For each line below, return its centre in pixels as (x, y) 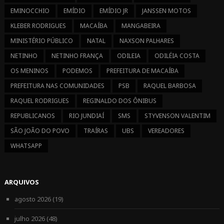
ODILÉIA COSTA (177, 56)
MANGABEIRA (141, 26)
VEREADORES (166, 131)
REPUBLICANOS (32, 116)
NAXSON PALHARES (146, 41)
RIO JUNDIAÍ (86, 116)
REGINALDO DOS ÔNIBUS (119, 101)
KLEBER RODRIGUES (38, 26)
